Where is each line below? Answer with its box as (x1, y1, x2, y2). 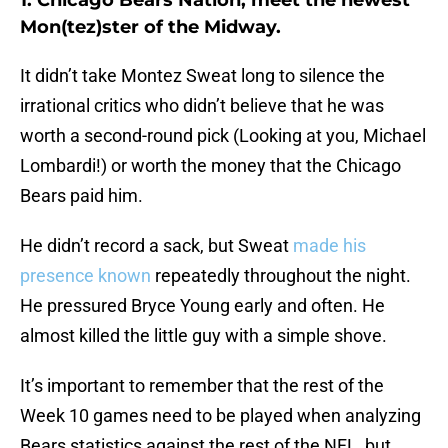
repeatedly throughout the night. (151, 265, 411, 287)
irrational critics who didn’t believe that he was (20, 95, 384, 117)
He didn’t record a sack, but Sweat (20, 235, 293, 257)
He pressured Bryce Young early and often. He (20, 295, 385, 317)
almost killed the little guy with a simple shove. (20, 325, 387, 347)
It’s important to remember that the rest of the (20, 375, 384, 397)
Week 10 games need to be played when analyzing (20, 405, 421, 427)
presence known (20, 265, 151, 287)
